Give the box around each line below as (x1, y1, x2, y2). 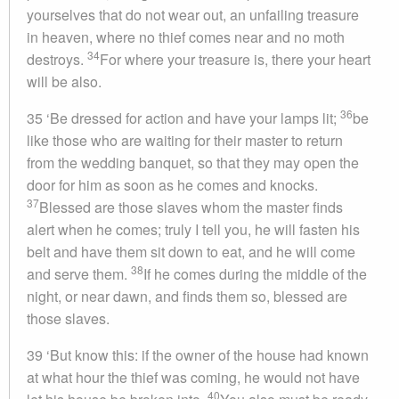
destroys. (27, 49, 87, 69)
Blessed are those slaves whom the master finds (39, 197, 343, 217)
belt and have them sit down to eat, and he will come (27, 241, 355, 262)
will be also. (27, 71, 102, 92)
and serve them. (27, 264, 131, 284)
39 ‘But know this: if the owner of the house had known (27, 345, 369, 365)
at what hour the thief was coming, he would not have (27, 367, 360, 387)
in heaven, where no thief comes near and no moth (27, 27, 345, 47)
